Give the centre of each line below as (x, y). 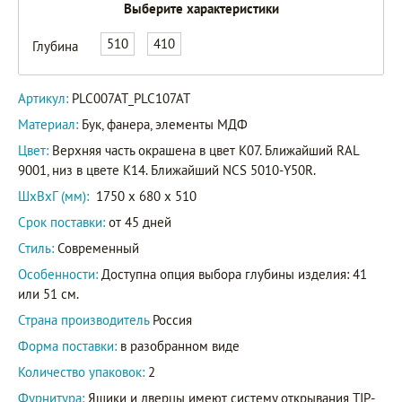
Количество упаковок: (81, 371)
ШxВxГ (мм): (53, 196)
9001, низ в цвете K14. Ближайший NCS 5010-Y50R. (167, 170)
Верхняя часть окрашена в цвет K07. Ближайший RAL (205, 150)
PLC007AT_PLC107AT (131, 98)
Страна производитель (85, 319)
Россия (172, 319)
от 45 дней (138, 222)
